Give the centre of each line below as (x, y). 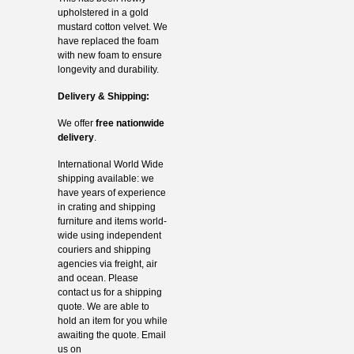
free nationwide (130, 123)
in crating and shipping (106, 207)
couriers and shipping (104, 249)
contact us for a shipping (109, 292)
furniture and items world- (112, 221)
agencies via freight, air (107, 264)
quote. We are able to (103, 306)
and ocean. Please (98, 278)
